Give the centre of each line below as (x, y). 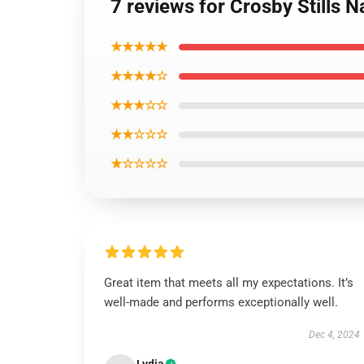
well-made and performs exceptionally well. (221, 302)
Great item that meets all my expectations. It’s (229, 283)
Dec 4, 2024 (334, 335)
